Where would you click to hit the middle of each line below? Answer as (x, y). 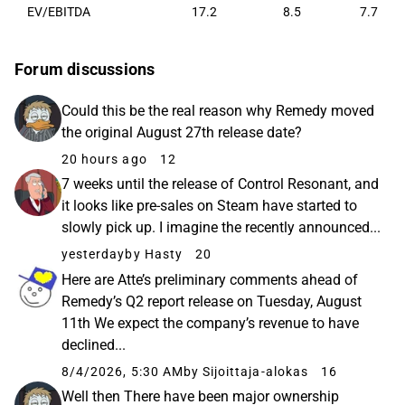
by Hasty (154, 254)
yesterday (94, 254)
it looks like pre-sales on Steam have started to (209, 206)
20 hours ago (104, 159)
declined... (94, 344)
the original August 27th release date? (182, 132)
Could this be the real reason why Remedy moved (218, 110)
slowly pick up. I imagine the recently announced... (221, 228)
